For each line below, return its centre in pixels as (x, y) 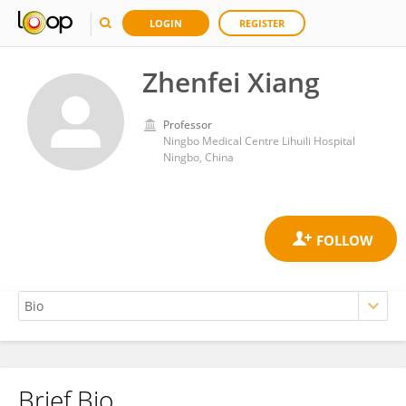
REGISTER (262, 23)
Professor (188, 125)
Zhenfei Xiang (231, 82)
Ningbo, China (198, 157)
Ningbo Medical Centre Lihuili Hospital (259, 141)
